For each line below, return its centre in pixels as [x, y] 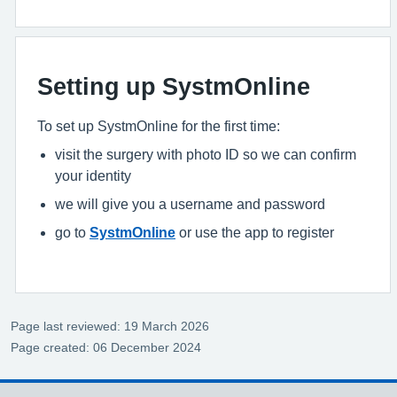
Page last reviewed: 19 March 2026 [110, 327]
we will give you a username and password [190, 204]
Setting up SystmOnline [174, 87]
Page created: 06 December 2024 [106, 348]
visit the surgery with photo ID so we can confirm [206, 155]
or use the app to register [255, 233]
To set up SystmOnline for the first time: [159, 126]
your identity [93, 176]
